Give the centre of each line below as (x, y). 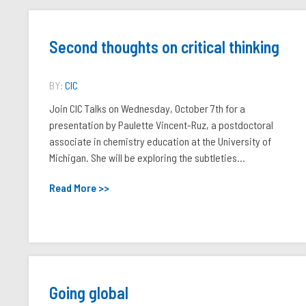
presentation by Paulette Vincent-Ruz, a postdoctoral (161, 125)
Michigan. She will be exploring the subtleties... (147, 157)
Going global (89, 293)
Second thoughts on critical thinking (164, 47)
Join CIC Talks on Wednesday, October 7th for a (147, 108)
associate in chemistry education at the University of (160, 141)
